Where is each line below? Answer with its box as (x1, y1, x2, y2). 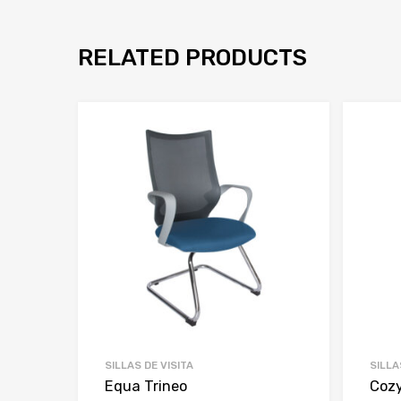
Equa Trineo (105, 378, 187, 396)
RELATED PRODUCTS (78, 43, 307, 71)
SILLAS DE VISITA (105, 359, 193, 372)
